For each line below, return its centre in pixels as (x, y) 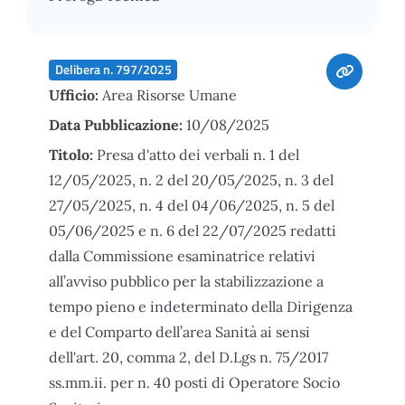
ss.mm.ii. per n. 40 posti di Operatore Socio (194, 382)
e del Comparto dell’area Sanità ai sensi (179, 331)
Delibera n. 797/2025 (113, 69)
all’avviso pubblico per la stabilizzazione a (186, 281)
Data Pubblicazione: (118, 124)
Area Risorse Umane (170, 94)
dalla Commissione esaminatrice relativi (182, 255)
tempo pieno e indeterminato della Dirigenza (201, 306)
